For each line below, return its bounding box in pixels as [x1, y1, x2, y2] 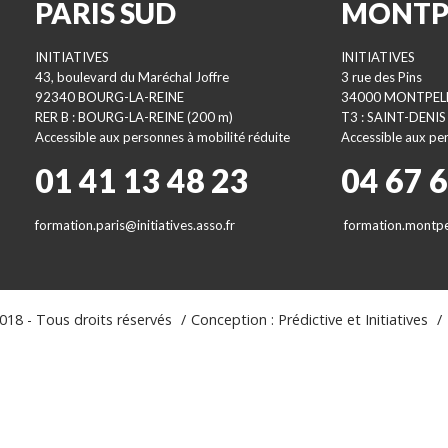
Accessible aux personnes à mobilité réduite [34, 129, 290, 145]
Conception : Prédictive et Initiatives [190, 310, 428, 329]
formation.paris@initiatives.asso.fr [34, 217, 235, 233]
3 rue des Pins [341, 69, 423, 85]
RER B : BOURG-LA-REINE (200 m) [34, 109, 233, 125]
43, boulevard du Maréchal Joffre [34, 69, 229, 85]
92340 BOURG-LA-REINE [34, 89, 184, 105]
